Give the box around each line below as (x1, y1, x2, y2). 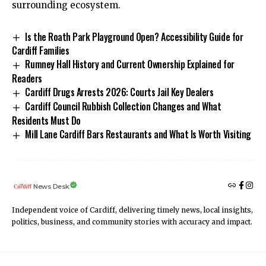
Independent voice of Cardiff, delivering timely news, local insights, (12, 205, 253, 214)
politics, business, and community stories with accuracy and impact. (12, 217, 252, 226)
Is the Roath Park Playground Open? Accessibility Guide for (25, 29, 243, 44)
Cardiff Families (12, 43, 69, 58)
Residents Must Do (12, 113, 81, 128)
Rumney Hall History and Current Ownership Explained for (25, 57, 235, 72)
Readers (12, 71, 42, 86)
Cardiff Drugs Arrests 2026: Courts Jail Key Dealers (25, 85, 214, 100)
